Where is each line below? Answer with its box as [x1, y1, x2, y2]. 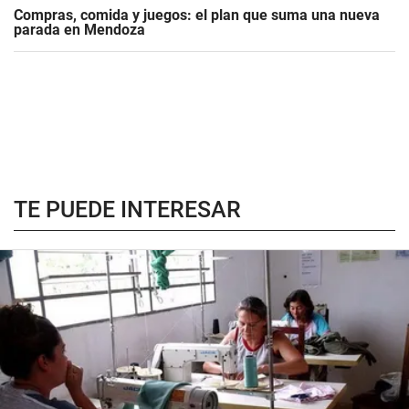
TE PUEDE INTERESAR [14, 195, 241, 223]
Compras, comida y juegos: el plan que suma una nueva [14, 5, 380, 24]
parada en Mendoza [14, 20, 145, 38]
